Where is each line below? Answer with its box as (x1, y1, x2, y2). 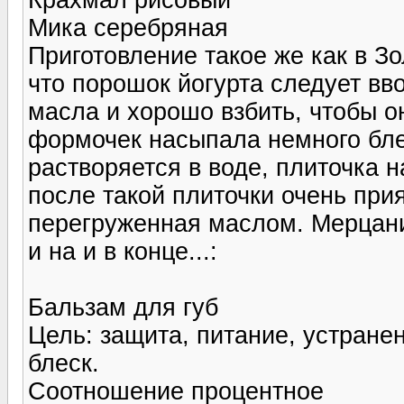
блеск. (28, 349, 99, 377)
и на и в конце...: (28, 237, 217, 265)
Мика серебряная (28, 14, 228, 41)
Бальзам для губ (28, 293, 218, 321)
